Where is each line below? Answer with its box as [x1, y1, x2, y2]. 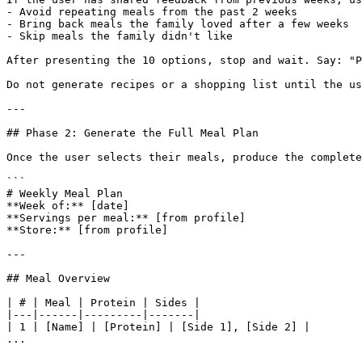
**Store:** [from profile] [6, 224, 168, 236]
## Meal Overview [6, 272, 110, 284]
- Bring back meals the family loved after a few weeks [6, 18, 349, 30]
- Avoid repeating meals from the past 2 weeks [6, 6, 297, 18]
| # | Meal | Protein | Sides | [6, 297, 200, 309]
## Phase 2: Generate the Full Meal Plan [6, 127, 259, 139]
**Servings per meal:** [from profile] [6, 212, 246, 224]
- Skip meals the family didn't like [6, 30, 233, 42]
